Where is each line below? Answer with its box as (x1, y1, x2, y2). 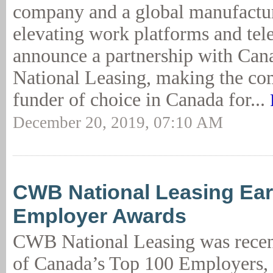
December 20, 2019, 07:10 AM (13, 113, 223, 132)
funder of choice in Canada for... (13, 89, 270, 110)
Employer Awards (13, 204, 186, 227)
